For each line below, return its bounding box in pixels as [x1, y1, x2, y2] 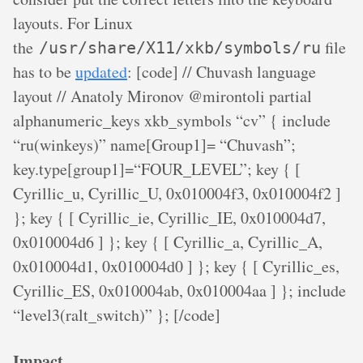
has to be [13, 61, 75, 83]
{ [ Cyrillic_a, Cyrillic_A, [152, 231, 322, 253]
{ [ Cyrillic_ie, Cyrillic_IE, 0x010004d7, [57, 207, 326, 228]
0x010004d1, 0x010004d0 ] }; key [13, 255, 241, 277]
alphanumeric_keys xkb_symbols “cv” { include [13, 109, 331, 131]
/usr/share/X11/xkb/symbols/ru [39, 38, 321, 58]
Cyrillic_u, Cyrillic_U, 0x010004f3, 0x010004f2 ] [13, 182, 341, 204]
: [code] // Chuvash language [127, 61, 316, 83]
